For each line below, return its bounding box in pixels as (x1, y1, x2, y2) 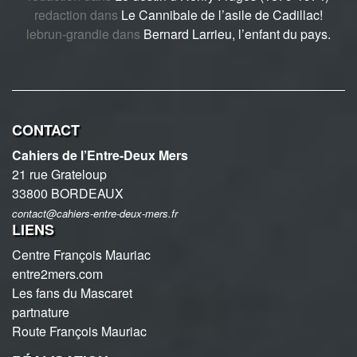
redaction (34, 5, 87, 24)
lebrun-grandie (26, 24, 109, 43)
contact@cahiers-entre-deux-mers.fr (12, 205, 178, 221)
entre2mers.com (12, 264, 103, 283)
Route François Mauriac (12, 321, 147, 340)
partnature (12, 302, 69, 321)
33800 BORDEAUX (12, 183, 124, 202)
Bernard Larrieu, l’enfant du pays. (143, 24, 331, 43)
